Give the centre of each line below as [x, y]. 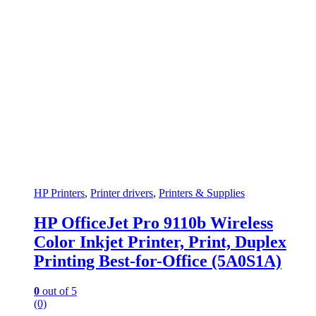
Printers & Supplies [202, 193]
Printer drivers [122, 193]
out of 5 [58, 291]
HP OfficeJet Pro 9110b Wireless [153, 223]
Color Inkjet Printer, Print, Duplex [160, 242]
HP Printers [59, 193]
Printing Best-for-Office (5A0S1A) [158, 261]
